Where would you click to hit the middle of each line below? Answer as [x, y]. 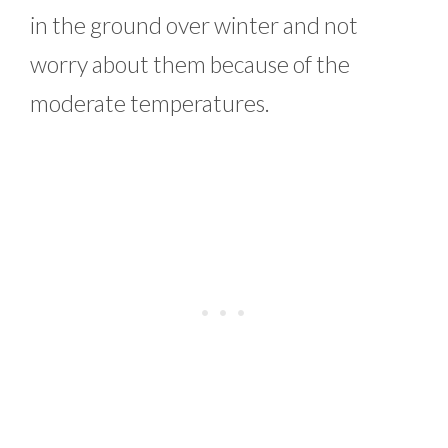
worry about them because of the [190, 63]
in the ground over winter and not [194, 24]
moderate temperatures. [150, 102]
